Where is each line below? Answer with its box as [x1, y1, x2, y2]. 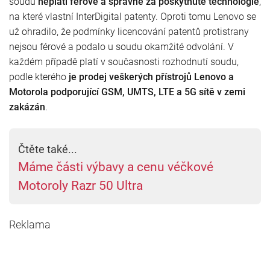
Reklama [9, 218, 51, 231]
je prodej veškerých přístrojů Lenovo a [69, 71, 234, 83]
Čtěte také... [18, 142, 77, 155]
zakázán [9, 101, 45, 113]
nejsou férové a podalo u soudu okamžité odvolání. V [9, 40, 234, 52]
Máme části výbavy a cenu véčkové [18, 159, 213, 174]
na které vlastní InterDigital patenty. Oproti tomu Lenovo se [9, 10, 256, 22]
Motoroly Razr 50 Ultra [18, 178, 143, 193]
